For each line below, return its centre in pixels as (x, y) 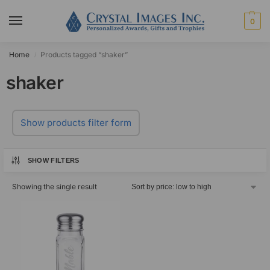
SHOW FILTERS (53, 160)
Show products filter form (76, 123)
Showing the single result (55, 187)
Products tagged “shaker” (84, 55)
